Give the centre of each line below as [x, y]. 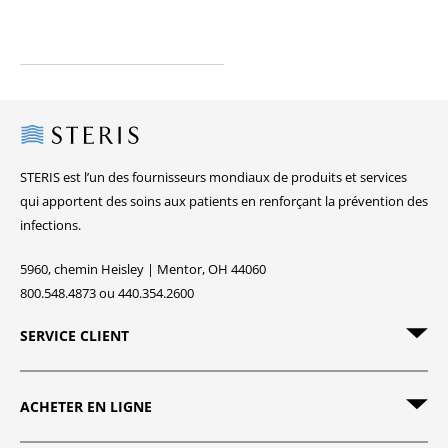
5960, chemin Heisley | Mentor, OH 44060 [143, 269]
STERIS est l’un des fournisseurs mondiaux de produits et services [213, 177]
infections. [50, 225]
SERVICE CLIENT [74, 335]
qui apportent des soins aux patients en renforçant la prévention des [224, 201]
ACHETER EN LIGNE [86, 406]
